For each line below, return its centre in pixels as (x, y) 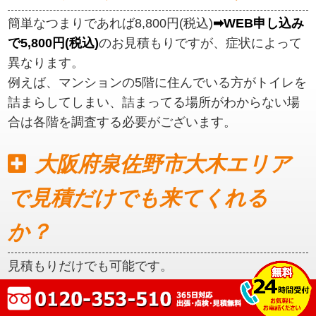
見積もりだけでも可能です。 (91, 266)
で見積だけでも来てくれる (138, 198)
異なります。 (46, 62)
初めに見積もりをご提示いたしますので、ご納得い (154, 285)
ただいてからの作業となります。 (103, 305)
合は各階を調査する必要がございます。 (122, 122)
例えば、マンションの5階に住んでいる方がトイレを (158, 82)
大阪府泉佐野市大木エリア (163, 164)
